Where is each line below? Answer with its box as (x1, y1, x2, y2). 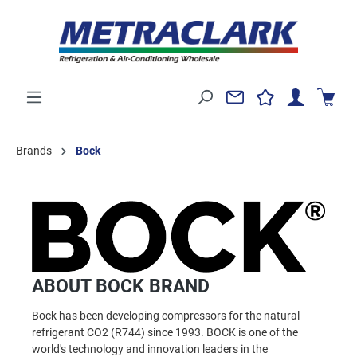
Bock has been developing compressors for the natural (32, 309, 300, 323)
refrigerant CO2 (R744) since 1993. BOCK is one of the (32, 326, 298, 339)
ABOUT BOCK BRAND (32, 275, 210, 298)
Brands (16, 143, 52, 157)
